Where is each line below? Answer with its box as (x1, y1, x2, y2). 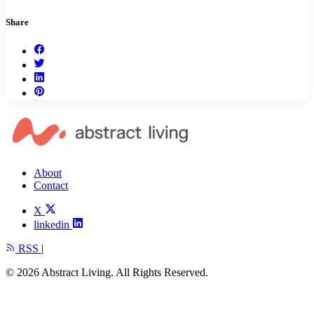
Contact (34, 179, 68, 191)
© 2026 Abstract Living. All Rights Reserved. (6, 266, 208, 278)
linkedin (34, 218, 69, 231)
